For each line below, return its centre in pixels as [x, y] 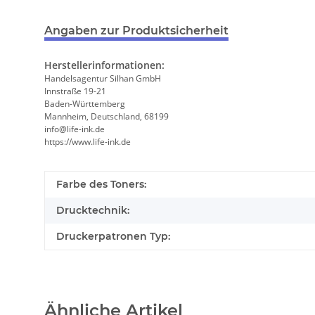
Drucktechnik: [93, 211]
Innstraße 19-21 [75, 91]
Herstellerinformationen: [104, 65]
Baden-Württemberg [85, 104]
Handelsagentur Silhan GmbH [103, 79]
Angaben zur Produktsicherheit [136, 31]
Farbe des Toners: [101, 185]
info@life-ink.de [75, 129]
